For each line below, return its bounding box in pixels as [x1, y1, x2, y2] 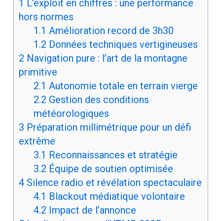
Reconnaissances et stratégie [46, 149, 178, 161]
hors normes [18, 11, 74, 23]
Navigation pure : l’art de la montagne [24, 52, 187, 65]
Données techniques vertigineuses [46, 38, 198, 51]
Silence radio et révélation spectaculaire [24, 177, 202, 189]
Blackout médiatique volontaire [46, 190, 185, 203]
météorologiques [33, 108, 109, 120]
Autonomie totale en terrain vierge [46, 80, 198, 92]
